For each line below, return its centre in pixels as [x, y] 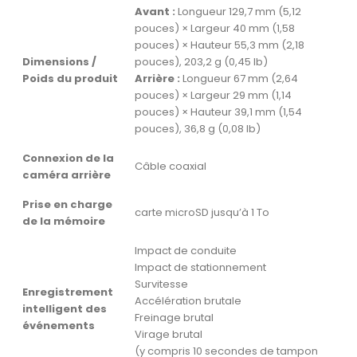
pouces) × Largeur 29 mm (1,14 [213, 96]
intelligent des [65, 309]
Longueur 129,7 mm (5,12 [238, 12]
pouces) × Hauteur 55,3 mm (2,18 [220, 45]
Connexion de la [68, 159]
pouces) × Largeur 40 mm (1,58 [215, 29]
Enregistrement [68, 292]
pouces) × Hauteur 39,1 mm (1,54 [218, 112]
